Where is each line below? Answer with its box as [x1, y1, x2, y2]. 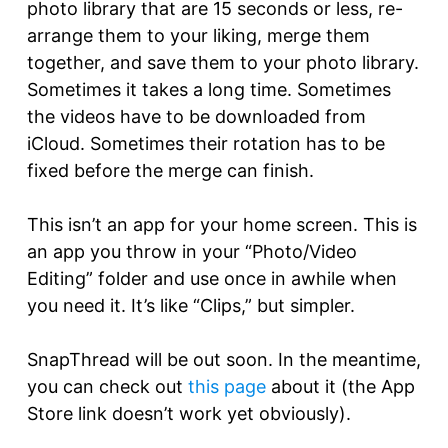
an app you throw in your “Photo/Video [27, 240, 357, 262]
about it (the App [266, 375, 415, 397]
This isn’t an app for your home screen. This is [27, 213, 417, 235]
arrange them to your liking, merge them [27, 24, 370, 46]
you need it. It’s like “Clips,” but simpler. [27, 294, 355, 316]
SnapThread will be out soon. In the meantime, [27, 348, 421, 370]
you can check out [27, 375, 188, 397]
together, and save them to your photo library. [27, 51, 419, 73]
